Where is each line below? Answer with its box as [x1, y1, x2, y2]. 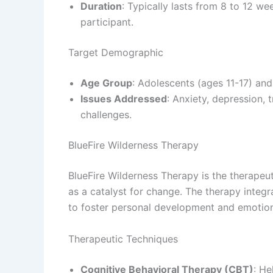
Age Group [80, 77, 132, 90]
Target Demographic [68, 46, 163, 59]
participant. [80, 16, 133, 29]
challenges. [80, 108, 132, 121]
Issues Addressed [80, 93, 167, 105]
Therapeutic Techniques [68, 232, 178, 245]
